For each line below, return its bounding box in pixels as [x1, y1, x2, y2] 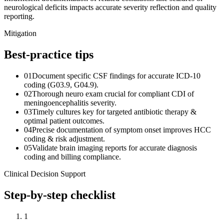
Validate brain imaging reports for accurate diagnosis [32, 143, 197, 152]
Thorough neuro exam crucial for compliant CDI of [32, 89, 194, 98]
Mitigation [4, 29, 36, 38]
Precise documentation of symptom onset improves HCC [32, 125, 211, 134]
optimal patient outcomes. [24, 116, 104, 125]
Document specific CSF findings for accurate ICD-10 [32, 71, 200, 80]
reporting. [4, 12, 34, 21]
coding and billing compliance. [24, 152, 121, 161]
